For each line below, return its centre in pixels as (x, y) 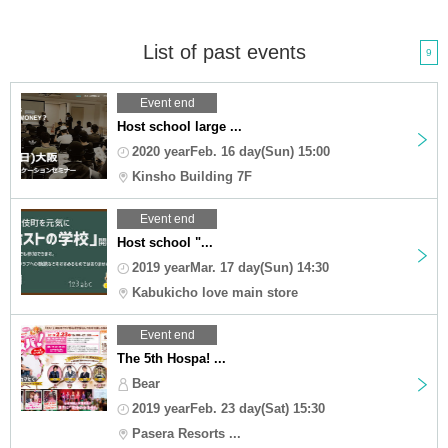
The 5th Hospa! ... (171, 358)
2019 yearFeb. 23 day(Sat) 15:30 (228, 408)
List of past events (224, 51)
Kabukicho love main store (215, 292)
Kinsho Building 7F (192, 176)
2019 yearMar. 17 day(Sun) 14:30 (230, 267)
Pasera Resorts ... (186, 433)
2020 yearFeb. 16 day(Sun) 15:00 (231, 151)
